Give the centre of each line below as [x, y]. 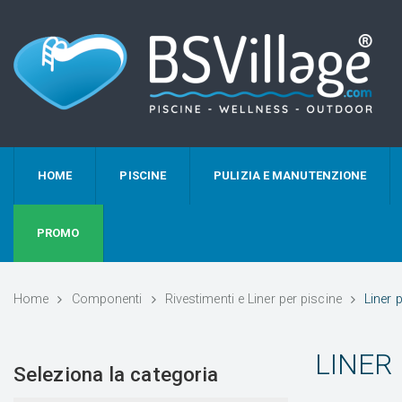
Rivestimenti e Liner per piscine [253, 299]
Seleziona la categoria [116, 375]
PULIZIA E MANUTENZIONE [290, 175]
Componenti [107, 299]
